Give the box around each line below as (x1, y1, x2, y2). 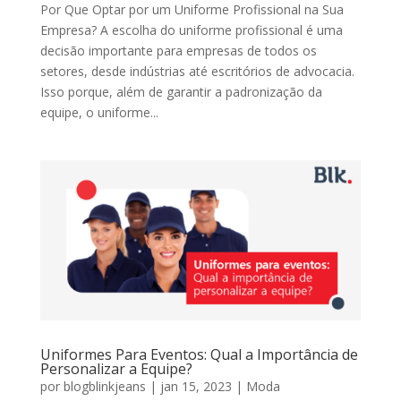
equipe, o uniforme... (39, 103, 158, 121)
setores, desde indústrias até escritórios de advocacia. (39, 62, 354, 80)
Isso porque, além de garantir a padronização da (39, 82, 322, 100)
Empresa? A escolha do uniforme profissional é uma (39, 21, 343, 38)
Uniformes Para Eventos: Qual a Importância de (39, 344, 358, 364)
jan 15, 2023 (159, 377, 232, 395)
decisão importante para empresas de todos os (39, 41, 317, 59)
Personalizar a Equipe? (39, 358, 192, 379)
